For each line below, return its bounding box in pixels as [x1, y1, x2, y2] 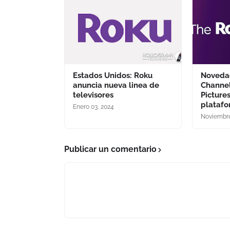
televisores [73, 90, 113, 100]
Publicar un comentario [64, 144, 157, 154]
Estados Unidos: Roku [73, 71, 152, 80]
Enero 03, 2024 [73, 103, 114, 110]
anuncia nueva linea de [73, 81, 159, 90]
